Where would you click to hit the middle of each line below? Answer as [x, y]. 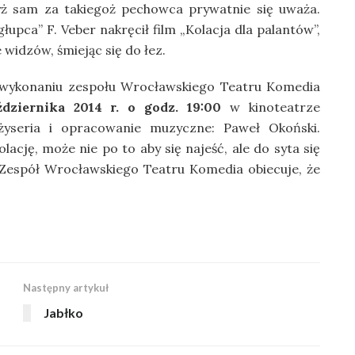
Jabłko [63, 313]
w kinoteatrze [271, 107]
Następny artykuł [66, 288]
